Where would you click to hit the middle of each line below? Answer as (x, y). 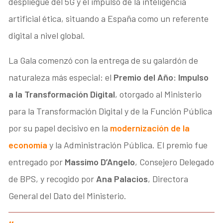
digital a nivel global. (47, 35)
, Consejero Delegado (175, 162)
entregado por (37, 162)
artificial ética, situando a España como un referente (109, 18)
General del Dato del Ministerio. (68, 195)
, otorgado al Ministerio (159, 94)
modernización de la (150, 128)
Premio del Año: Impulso (161, 77)
